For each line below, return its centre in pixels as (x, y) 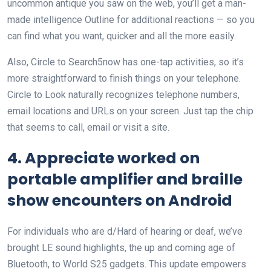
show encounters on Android (120, 201)
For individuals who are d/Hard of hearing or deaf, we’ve (125, 232)
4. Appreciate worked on (103, 158)
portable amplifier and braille (125, 180)
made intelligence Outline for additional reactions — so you (131, 20)
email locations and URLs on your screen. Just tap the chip (130, 111)
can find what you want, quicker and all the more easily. (122, 36)
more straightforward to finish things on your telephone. (124, 79)
